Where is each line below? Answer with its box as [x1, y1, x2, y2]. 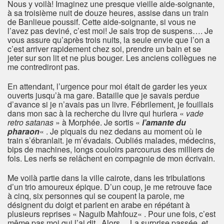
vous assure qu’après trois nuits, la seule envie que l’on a [7, 34, 210, 46]
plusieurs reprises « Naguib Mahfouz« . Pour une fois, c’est [7, 208, 215, 220]
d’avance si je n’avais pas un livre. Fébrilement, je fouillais [7, 98, 213, 110]
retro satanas [7, 116, 53, 128]
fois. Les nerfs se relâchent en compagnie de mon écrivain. [7, 152, 215, 164]
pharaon [7, 125, 39, 137]
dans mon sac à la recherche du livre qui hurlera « [7, 107, 186, 119]
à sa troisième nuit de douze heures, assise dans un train [7, 7, 208, 19]
